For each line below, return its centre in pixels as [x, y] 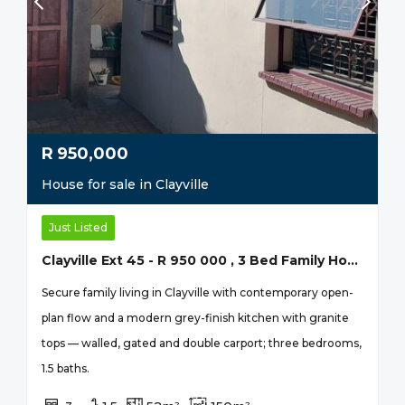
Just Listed [78, 227]
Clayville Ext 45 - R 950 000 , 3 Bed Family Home [353, 260]
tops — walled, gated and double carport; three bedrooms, [202, 343]
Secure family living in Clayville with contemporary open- [198, 292]
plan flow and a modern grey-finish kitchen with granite [195, 317]
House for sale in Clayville [125, 184]
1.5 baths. [66, 368]
